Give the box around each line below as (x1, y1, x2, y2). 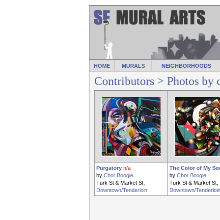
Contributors (94, 75, 154, 87)
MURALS (121, 63, 145, 69)
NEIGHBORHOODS (161, 63, 211, 69)
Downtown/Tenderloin (96, 187, 147, 193)
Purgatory (96, 165, 122, 171)
